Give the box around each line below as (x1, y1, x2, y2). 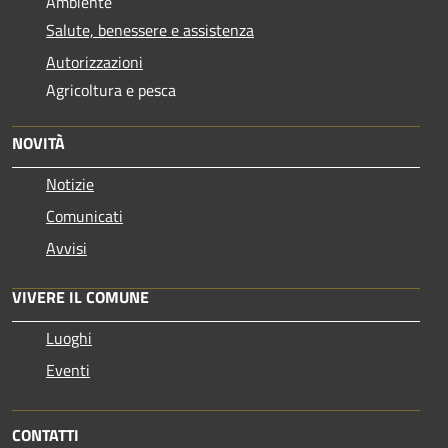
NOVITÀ (12, 130, 65, 155)
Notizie (46, 171, 94, 196)
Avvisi (46, 235, 87, 260)
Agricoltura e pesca (46, 77, 176, 102)
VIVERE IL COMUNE (12, 284, 149, 309)
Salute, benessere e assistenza (46, 17, 254, 42)
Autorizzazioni (46, 49, 143, 74)
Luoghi (46, 325, 92, 350)
